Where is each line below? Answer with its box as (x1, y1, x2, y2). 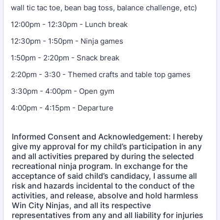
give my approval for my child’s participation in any (12, 141, 202, 151)
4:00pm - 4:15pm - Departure (11, 103, 115, 112)
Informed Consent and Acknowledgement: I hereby (12, 131, 203, 141)
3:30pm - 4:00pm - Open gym (11, 86, 116, 96)
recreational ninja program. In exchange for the (12, 161, 188, 171)
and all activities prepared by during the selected (12, 151, 194, 161)
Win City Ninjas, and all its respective (12, 200, 151, 210)
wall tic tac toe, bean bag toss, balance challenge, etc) (11, 2, 197, 12)
